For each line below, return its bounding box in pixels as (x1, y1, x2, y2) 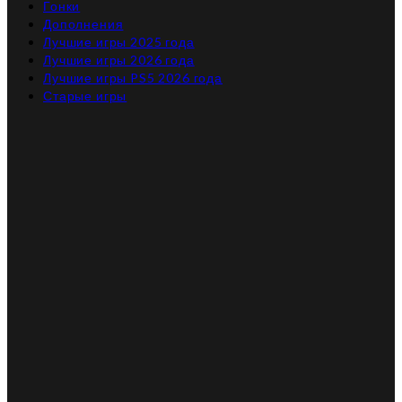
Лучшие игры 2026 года (43, 51, 195, 67)
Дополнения (43, 15, 124, 31)
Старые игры (43, 87, 127, 103)
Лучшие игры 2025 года (43, 33, 195, 49)
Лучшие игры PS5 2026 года (43, 69, 223, 85)
